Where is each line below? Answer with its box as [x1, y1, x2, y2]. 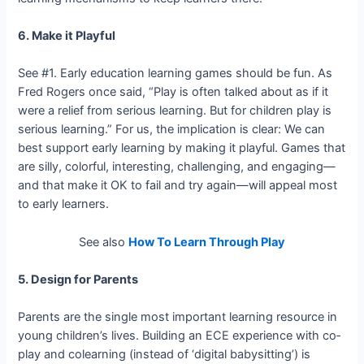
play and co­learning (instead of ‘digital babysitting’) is [18, 347, 311, 362]
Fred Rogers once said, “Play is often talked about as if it [18, 84, 329, 100]
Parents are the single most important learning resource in [18, 310, 338, 325]
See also [79, 234, 128, 249]
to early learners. [18, 197, 110, 212]
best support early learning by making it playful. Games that [18, 141, 346, 156]
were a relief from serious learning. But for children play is [18, 103, 332, 119]
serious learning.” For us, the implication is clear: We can [18, 122, 326, 137]
